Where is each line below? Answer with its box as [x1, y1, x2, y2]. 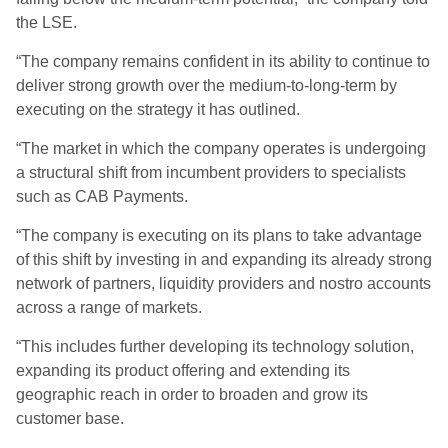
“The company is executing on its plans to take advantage [16, 227, 422, 244]
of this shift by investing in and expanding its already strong [16, 251, 432, 268]
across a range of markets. [16, 299, 202, 316]
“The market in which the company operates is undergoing [16, 140, 426, 157]
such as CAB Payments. [16, 188, 188, 205]
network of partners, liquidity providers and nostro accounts [16, 275, 431, 292]
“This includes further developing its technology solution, [16, 338, 414, 355]
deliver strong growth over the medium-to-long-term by [16, 77, 397, 94]
